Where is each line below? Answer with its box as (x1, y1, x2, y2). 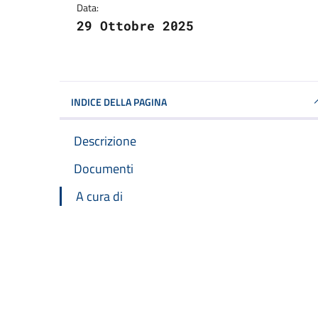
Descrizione (74, 131, 136, 150)
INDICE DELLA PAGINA (71, 94, 167, 109)
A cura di (76, 187, 123, 206)
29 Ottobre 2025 (77, 17, 194, 34)
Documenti (74, 159, 133, 178)
